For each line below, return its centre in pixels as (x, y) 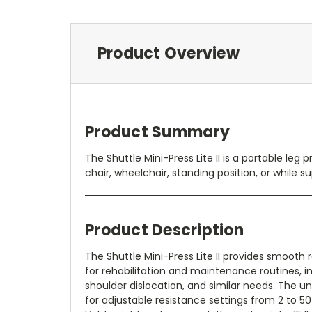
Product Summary (157, 132)
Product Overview (168, 53)
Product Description (164, 230)
